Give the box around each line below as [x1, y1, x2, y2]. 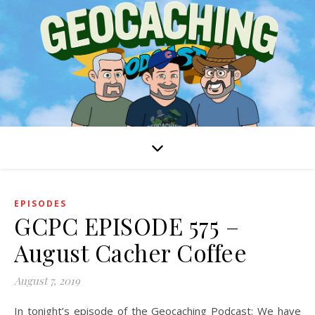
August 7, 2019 [14, 274, 80, 288]
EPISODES [14, 198, 67, 210]
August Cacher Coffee [14, 237, 247, 268]
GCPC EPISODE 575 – [14, 210, 239, 241]
